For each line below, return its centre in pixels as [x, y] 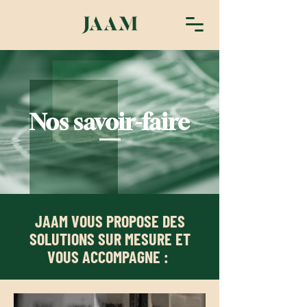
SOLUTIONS [63, 239]
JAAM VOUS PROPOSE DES [110, 221]
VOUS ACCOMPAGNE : [110, 257]
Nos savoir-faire [110, 122]
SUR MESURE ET [144, 239]
